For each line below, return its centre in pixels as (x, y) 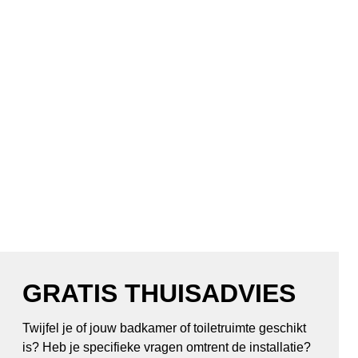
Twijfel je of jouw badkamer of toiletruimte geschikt (164, 328)
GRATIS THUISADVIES (159, 293)
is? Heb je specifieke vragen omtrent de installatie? (166, 347)
